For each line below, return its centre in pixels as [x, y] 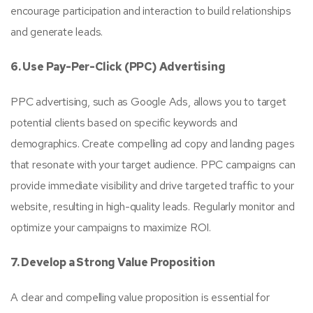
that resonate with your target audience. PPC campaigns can [153, 165]
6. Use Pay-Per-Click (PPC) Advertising [118, 67]
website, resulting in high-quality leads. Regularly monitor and [153, 206]
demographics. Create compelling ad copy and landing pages [153, 144]
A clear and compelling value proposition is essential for [140, 297]
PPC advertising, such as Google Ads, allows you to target [148, 102]
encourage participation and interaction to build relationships [151, 11]
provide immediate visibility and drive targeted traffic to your [152, 185]
